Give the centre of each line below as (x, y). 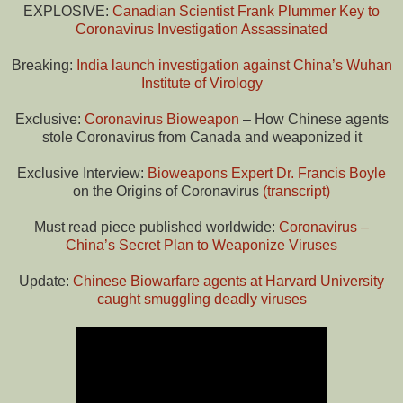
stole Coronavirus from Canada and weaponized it (201, 137)
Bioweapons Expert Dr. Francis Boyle (267, 173)
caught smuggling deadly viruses (201, 299)
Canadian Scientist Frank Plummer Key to (246, 11)
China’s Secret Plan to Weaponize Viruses (201, 245)
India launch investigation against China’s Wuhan (234, 65)
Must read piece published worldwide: (157, 227)
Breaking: (44, 65)
